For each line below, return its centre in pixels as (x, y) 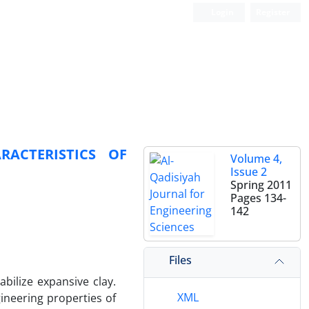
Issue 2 (249, 172)
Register (273, 12)
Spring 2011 (261, 185)
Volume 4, (256, 159)
